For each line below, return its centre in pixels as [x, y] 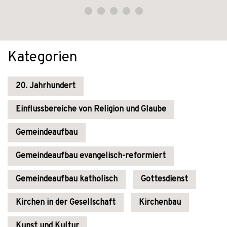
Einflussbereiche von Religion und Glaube [91, 109]
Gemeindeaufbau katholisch [67, 179]
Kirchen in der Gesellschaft [66, 203]
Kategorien [43, 58]
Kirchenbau [160, 203]
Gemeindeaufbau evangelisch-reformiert [91, 156]
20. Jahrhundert [46, 86]
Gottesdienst [164, 179]
